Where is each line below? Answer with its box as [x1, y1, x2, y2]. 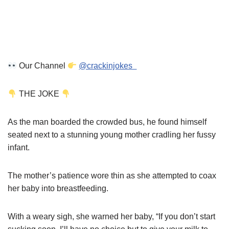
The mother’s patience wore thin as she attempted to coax [8, 171, 216, 180]
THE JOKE [17, 89, 62, 99]
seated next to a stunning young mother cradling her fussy [8, 130, 216, 140]
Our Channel [17, 61, 68, 71]
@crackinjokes [79, 61, 137, 71]
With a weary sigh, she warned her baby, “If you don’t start [8, 212, 215, 221]
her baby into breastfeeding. [8, 184, 108, 193]
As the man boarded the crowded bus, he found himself [8, 118, 207, 127]
